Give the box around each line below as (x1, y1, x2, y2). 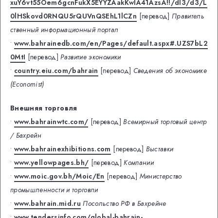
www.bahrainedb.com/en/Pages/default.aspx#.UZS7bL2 (14, 38, 208, 49)
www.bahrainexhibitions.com (14, 144, 111, 154)
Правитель (172, 11, 205, 21)
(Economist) (10, 79, 44, 90)
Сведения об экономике (133, 66, 207, 76)
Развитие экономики (60, 52, 121, 62)
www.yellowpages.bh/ (14, 157, 89, 167)
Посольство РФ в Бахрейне (83, 198, 166, 208)
